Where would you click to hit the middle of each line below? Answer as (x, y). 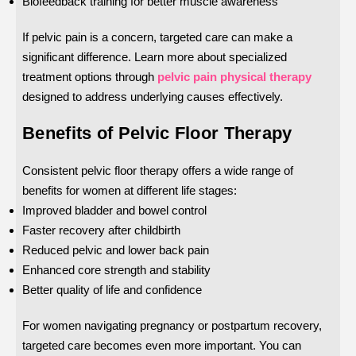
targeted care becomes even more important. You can (162, 346)
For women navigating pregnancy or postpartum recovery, (172, 326)
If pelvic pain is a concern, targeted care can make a (157, 37)
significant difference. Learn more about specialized (155, 57)
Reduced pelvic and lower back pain (116, 250)
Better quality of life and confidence (112, 290)
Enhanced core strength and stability (116, 270)
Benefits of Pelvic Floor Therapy (157, 133)
